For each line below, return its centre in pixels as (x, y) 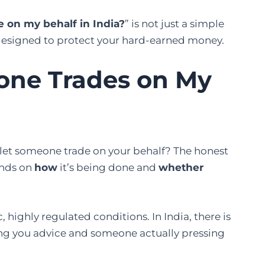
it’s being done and (108, 167)
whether (181, 167)
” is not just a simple (174, 23)
